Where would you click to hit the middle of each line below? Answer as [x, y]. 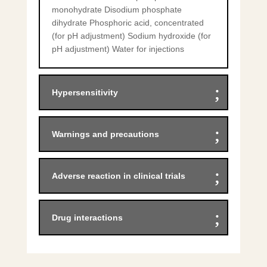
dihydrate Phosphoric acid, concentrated [128, 23]
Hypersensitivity [85, 93]
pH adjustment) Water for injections [118, 49]
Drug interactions [87, 218]
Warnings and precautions [105, 134]
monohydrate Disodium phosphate [117, 10]
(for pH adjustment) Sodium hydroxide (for [131, 36]
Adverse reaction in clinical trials [118, 176]
